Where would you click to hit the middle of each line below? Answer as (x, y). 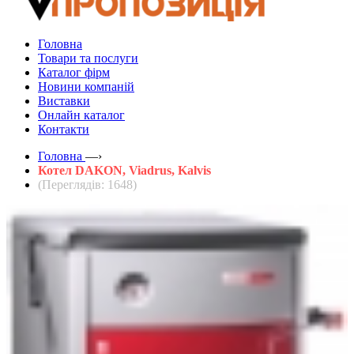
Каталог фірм (74, 72)
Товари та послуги (88, 58)
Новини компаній (86, 86)
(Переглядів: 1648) (87, 184)
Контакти (64, 129)
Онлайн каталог (81, 115)
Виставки (64, 100)
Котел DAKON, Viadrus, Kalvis (124, 170)
